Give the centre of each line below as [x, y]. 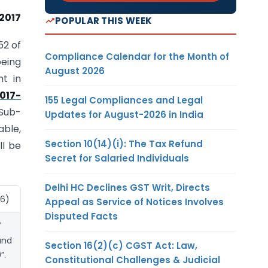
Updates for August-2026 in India [124, 114]
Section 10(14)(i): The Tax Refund [124, 144]
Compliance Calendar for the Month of [137, 56]
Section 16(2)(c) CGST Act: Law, [121, 245]
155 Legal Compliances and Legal [124, 100]
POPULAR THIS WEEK [104, 20]
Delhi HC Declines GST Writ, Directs [127, 187]
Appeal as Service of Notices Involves [134, 202]
